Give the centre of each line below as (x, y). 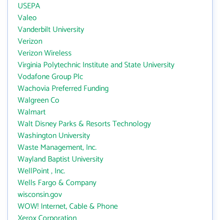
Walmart (32, 112)
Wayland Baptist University (60, 159)
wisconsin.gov (40, 195)
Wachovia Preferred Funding (63, 89)
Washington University (54, 136)
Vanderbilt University (51, 30)
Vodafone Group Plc (50, 77)
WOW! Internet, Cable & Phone (68, 206)
